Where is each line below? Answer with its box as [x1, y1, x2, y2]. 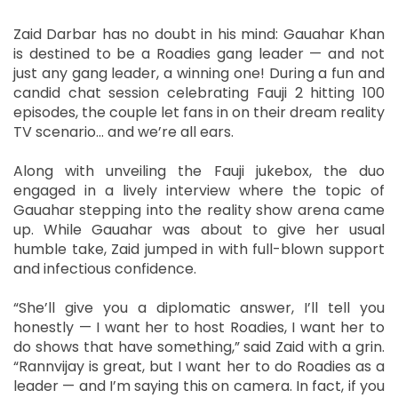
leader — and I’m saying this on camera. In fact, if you [13, 375, 385, 396]
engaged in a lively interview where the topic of [13, 179, 385, 201]
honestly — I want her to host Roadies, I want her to [13, 316, 385, 338]
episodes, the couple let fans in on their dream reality [13, 101, 385, 123]
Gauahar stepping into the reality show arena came [13, 199, 385, 220]
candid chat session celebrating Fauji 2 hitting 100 [13, 82, 385, 103]
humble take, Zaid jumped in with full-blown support [13, 238, 385, 259]
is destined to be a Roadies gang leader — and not [13, 43, 385, 64]
